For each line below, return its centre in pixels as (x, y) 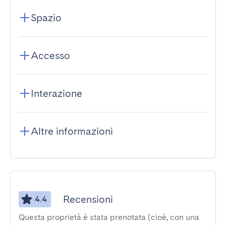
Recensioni (88, 199)
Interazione (56, 93)
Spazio (46, 18)
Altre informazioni (72, 131)
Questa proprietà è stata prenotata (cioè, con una (109, 217)
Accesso (50, 55)
